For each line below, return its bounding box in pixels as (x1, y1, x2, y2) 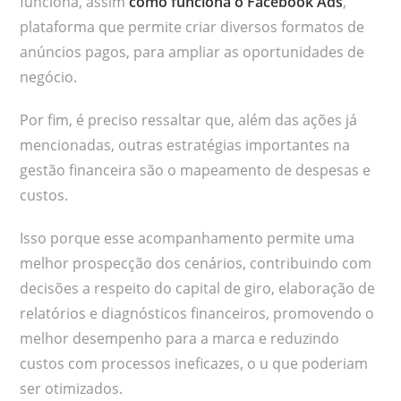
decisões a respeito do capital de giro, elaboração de (20, 278, 376, 299)
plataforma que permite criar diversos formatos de (20, 17, 365, 38)
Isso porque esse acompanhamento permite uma (20, 228, 355, 249)
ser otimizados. (20, 379, 124, 399)
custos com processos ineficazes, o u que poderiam (20, 354, 369, 374)
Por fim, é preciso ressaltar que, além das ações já (20, 110, 358, 131)
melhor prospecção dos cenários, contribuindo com (20, 253, 372, 274)
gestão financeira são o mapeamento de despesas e (20, 160, 371, 181)
